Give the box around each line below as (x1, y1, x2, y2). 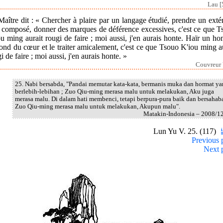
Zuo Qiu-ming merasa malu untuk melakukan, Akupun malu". (15, 103, 180, 110)
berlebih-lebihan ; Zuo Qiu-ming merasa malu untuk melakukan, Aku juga (15, 88, 214, 95)
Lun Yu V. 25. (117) (153, 126, 218, 135)
